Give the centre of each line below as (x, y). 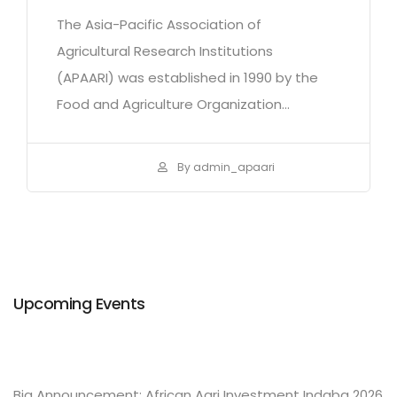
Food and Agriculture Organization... (173, 105)
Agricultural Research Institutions (165, 51)
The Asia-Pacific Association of (159, 25)
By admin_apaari (225, 167)
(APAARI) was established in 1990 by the (187, 78)
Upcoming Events (79, 303)
